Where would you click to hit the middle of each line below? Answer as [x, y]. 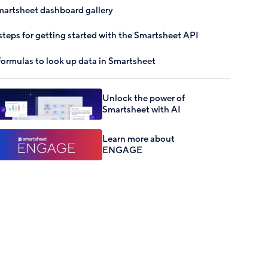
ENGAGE [123, 150]
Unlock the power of [144, 98]
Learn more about [139, 138]
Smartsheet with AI [142, 109]
